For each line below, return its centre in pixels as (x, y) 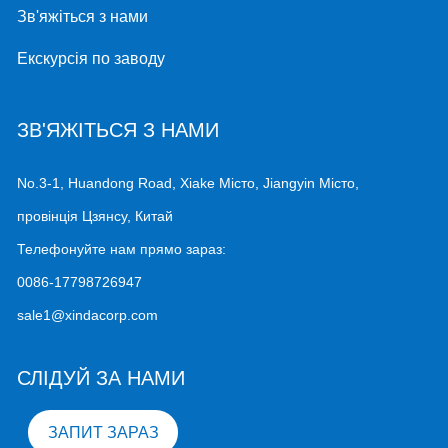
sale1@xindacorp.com (88, 315)
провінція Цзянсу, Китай (95, 216)
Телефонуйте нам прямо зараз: (122, 249)
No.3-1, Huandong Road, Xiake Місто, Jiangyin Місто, (188, 183)
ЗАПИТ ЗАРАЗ (103, 432)
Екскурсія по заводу (91, 58)
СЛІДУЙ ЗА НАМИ (101, 378)
